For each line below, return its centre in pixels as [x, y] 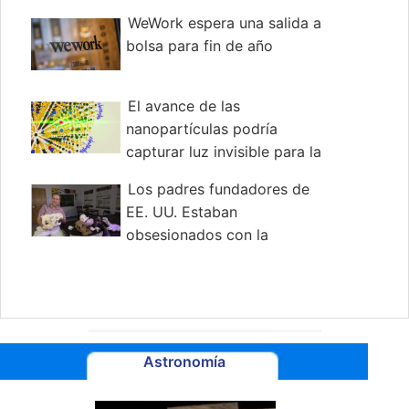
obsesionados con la [197, 235]
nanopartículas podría [201, 129]
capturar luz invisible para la [223, 152]
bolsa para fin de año [199, 46]
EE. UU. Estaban [181, 212]
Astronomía [184, 362]
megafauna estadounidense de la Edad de [174, 258]
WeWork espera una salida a [224, 23]
